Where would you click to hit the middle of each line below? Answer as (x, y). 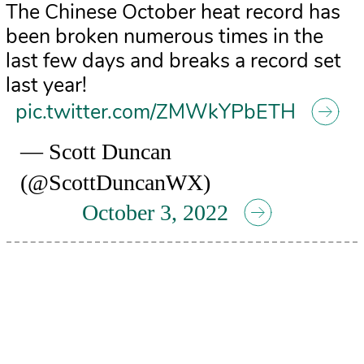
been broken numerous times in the (164, 37)
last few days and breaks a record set (173, 61)
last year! (46, 85)
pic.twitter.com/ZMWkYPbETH (155, 112)
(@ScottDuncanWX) (116, 182)
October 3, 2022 (155, 212)
